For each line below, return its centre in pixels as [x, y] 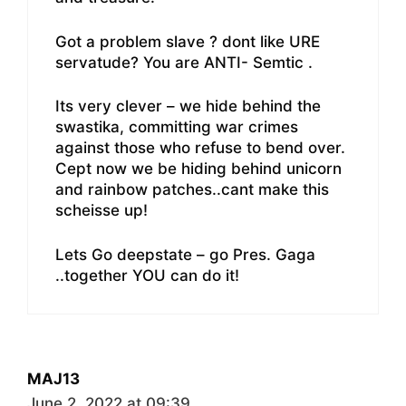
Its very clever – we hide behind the [188, 106]
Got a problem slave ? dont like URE [188, 41]
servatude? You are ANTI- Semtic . [184, 62]
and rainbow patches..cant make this [192, 190]
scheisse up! [101, 211]
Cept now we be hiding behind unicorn [198, 169]
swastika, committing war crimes [177, 127]
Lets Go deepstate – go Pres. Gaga [185, 254]
